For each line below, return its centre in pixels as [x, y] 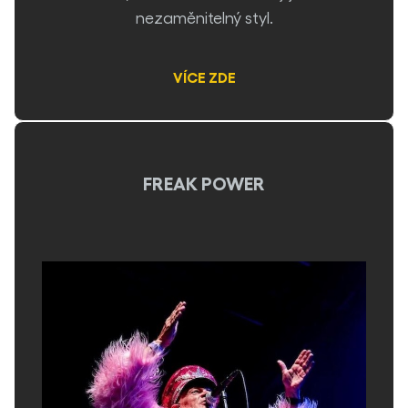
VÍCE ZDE [204, 76]
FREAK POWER [204, 182]
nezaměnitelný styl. [204, 17]
